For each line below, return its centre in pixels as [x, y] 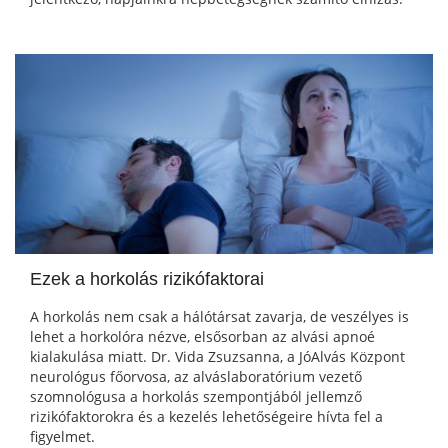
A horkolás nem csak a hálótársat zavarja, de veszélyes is [219, 317]
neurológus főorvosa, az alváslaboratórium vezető [196, 377]
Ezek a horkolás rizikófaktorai [147, 279]
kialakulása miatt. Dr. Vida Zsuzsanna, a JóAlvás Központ [217, 357]
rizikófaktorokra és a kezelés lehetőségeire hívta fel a [206, 417]
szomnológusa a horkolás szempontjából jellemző [196, 397]
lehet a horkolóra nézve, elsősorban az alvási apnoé [202, 337]
